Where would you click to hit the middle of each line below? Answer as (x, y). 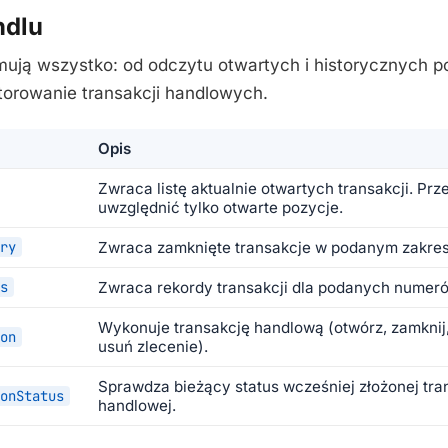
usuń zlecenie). (153, 346)
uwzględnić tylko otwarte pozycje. (220, 207)
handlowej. (137, 405)
